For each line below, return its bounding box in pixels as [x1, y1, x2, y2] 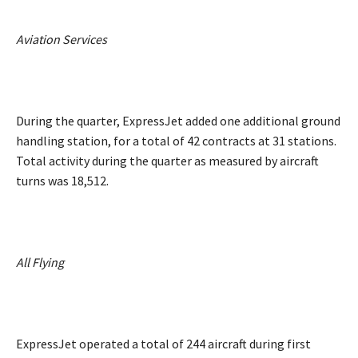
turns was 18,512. [16, 172, 109, 189]
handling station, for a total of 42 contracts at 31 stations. [16, 132, 336, 149]
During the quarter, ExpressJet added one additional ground [16, 112, 340, 129]
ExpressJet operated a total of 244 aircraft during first [16, 335, 311, 352]
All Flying [16, 253, 64, 270]
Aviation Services [16, 30, 107, 47]
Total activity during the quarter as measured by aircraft [16, 152, 319, 169]
